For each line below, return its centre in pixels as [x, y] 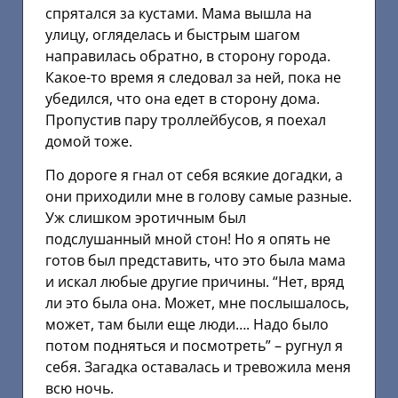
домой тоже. [89, 141]
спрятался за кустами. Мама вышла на [179, 13]
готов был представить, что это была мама [195, 261]
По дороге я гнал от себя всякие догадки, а [194, 175]
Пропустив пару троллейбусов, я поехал [186, 119]
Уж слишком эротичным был [146, 218]
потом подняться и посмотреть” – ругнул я [194, 346]
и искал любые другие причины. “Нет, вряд [195, 282]
